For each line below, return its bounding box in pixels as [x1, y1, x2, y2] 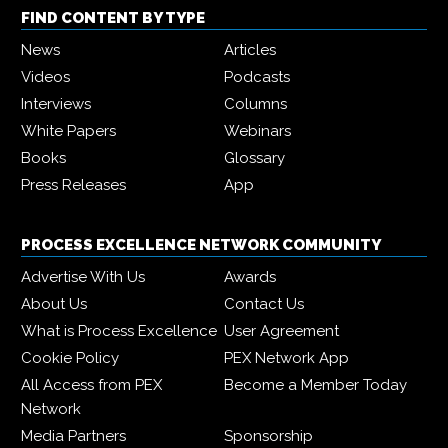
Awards [224, 268, 276, 287]
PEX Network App [224, 349, 349, 368]
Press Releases [21, 176, 126, 195]
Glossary [224, 149, 285, 168]
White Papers [21, 122, 116, 141]
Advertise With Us [21, 268, 145, 287]
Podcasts [224, 68, 290, 87]
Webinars [224, 122, 291, 141]
